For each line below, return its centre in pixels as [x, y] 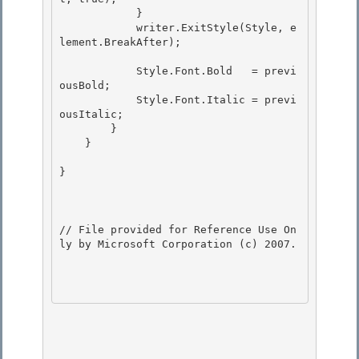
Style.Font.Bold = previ [98, 71]
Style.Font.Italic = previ [98, 100]
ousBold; [85, 86]
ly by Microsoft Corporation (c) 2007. [178, 244]
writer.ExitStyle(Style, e [98, 28]
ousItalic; [91, 115]
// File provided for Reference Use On [178, 230]
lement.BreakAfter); [123, 42]
